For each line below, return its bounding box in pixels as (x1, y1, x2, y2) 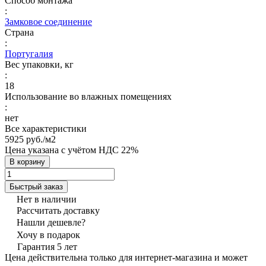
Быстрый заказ (9, 182, 63, 191)
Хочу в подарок (17, 229, 80, 240)
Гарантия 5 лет (17, 241, 77, 252)
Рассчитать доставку (17, 205, 100, 216)
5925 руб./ (5, 134, 45, 144)
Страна (5, 27, 34, 37)
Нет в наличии (17, 194, 77, 204)
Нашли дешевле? (17, 217, 85, 227)
